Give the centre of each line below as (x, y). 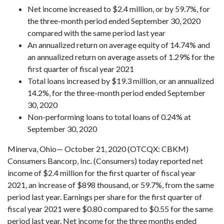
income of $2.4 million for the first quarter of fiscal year (102, 173)
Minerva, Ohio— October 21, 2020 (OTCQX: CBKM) (98, 149)
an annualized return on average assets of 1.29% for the (121, 57)
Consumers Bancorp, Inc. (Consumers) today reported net (105, 161)
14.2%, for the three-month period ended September (116, 93)
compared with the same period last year (96, 33)
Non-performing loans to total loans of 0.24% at (109, 117)
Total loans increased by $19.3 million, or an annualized (121, 81)
